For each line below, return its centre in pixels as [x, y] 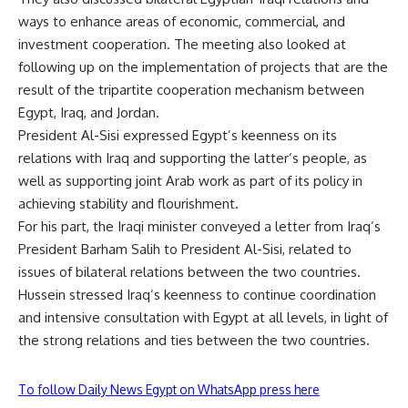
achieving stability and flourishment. [132, 203]
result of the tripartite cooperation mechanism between [191, 89]
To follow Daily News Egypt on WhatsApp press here [169, 389]
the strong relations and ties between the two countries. [194, 340]
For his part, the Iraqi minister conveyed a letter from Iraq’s [199, 226]
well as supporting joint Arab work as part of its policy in [190, 180]
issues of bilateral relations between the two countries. [191, 271]
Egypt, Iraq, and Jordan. [89, 112]
